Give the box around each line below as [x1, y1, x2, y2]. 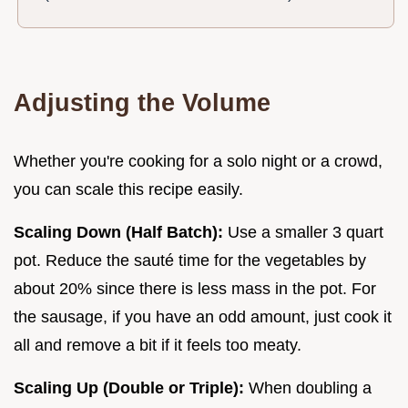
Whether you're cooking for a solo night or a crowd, [14, 152, 382, 171]
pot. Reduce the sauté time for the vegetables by [14, 251, 366, 270]
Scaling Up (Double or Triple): [14, 379, 244, 398]
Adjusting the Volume [14, 88, 270, 117]
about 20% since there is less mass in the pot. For [14, 280, 376, 299]
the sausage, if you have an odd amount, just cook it [14, 308, 392, 327]
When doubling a [244, 379, 372, 398]
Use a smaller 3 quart [223, 223, 383, 242]
